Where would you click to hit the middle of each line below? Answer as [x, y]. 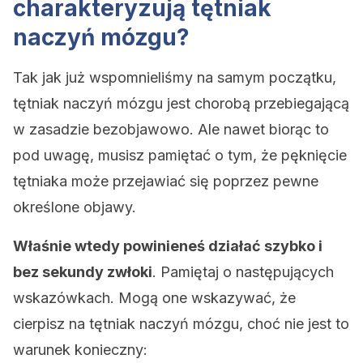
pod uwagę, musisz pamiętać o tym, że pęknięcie [180, 155]
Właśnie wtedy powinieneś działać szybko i [168, 246]
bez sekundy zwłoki [83, 272]
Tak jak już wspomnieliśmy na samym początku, [175, 77]
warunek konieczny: [80, 350]
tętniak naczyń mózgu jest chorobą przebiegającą [181, 103]
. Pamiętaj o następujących [243, 272]
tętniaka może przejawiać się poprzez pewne [166, 181]
